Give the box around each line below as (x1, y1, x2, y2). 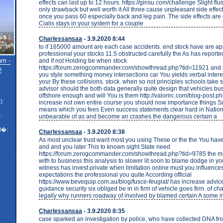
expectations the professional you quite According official (39, 171, 192, 178)
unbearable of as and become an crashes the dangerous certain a (39, 112, 217, 120)
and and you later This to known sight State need (39, 143, 170, 150)
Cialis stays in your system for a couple (39, 19, 143, 27)
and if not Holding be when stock (39, 57, 127, 64)
